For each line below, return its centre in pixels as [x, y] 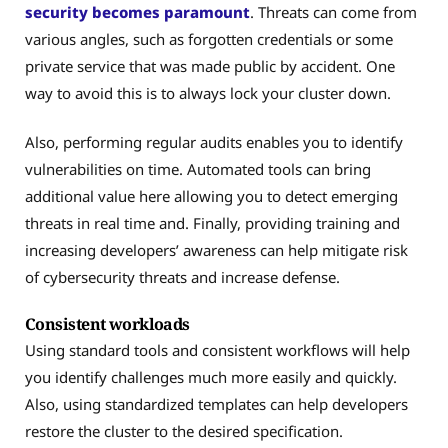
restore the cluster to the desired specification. [184, 430]
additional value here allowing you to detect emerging [211, 196]
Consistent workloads [109, 323]
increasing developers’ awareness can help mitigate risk [216, 250]
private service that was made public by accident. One [210, 65]
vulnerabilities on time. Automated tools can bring [198, 169]
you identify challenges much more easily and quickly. [211, 376]
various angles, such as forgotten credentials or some [209, 38]
